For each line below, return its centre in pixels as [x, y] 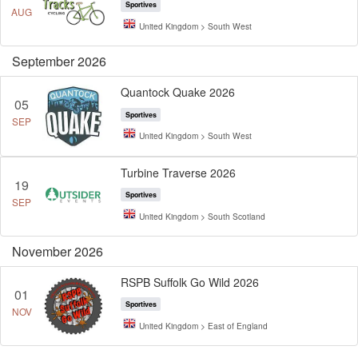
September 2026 [59, 62]
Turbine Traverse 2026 [179, 172]
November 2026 [58, 251]
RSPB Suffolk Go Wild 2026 [190, 282]
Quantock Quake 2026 [178, 92]
